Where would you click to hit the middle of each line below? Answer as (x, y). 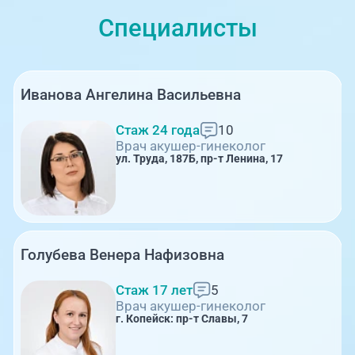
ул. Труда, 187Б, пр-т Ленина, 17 (199, 159)
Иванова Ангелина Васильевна (131, 95)
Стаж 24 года (157, 130)
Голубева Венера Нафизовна (123, 254)
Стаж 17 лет (154, 290)
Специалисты (177, 29)
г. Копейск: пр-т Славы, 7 (181, 319)
